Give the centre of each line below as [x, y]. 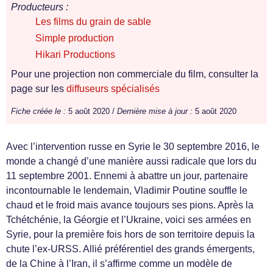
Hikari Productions [75, 55]
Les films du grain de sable [93, 22]
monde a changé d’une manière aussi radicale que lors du [131, 161]
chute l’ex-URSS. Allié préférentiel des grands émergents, [130, 249]
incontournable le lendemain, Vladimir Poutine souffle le [127, 190]
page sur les [39, 89]
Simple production [75, 38]
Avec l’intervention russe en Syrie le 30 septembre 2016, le [133, 147]
